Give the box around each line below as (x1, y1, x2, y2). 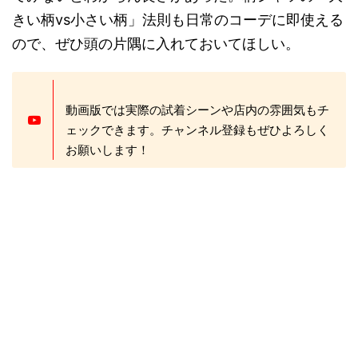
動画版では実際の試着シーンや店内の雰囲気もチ (66, 102, 329, 117)
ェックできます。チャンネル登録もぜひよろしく (66, 122, 329, 137)
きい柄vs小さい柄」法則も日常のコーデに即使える (12, 11, 344, 28)
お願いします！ (66, 142, 149, 157)
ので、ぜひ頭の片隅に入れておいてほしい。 (12, 35, 300, 52)
